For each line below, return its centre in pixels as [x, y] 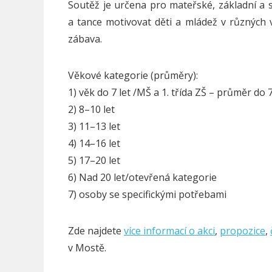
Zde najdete [96, 231]
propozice [243, 231]
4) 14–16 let [94, 144]
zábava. [85, 39]
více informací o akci [169, 231]
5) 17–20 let [94, 161]
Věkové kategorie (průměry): [133, 76]
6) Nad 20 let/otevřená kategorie [142, 178]
